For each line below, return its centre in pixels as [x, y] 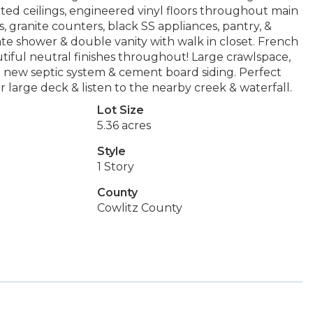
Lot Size [120, 110]
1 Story [115, 167]
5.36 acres [124, 125]
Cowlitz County [139, 208]
